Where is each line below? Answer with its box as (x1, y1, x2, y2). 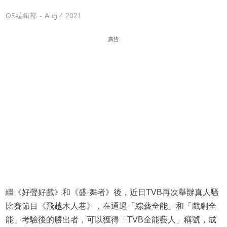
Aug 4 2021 (44, 12, 82, 20)
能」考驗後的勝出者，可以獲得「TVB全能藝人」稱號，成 (5, 215, 216, 224)
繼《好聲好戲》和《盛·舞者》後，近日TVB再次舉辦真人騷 (5, 188, 219, 197)
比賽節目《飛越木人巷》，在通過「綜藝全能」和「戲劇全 (5, 202, 216, 211)
